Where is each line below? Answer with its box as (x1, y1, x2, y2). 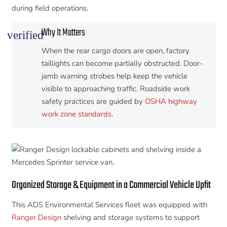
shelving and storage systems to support (61, 212, 200, 223)
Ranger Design (11, 212, 61, 223)
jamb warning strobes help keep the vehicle (41, 70, 187, 81)
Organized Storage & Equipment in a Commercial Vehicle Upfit (11, 177, 211, 194)
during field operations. (11, 3, 88, 13)
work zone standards (41, 108, 111, 119)
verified (7, 28, 44, 42)
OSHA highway (144, 96, 197, 106)
